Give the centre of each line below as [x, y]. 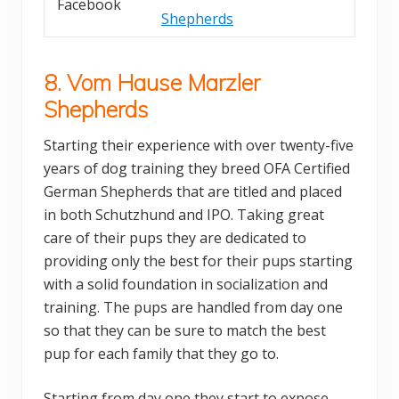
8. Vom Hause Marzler [152, 82]
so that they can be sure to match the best [185, 330]
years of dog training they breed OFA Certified [197, 168]
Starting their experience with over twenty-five [199, 145]
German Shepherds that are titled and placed [193, 191]
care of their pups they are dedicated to [175, 237]
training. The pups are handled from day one [193, 307]
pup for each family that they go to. [161, 353]
